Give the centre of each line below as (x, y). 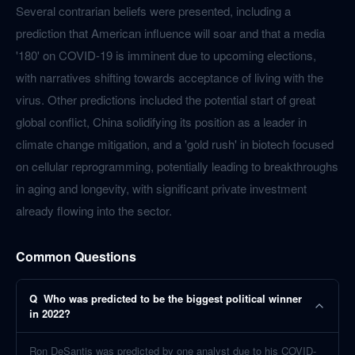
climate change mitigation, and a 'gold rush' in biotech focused (175, 144)
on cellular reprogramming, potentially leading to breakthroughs (177, 166)
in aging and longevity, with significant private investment (161, 188)
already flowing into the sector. (94, 210)
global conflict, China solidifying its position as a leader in (161, 122)
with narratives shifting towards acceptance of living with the (170, 77)
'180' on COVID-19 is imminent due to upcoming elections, (166, 55)
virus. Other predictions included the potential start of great (166, 99)
